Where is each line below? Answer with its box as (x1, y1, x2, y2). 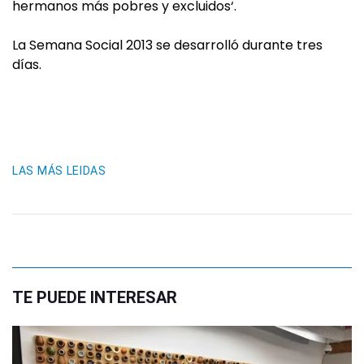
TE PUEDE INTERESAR (12, 287, 177, 307)
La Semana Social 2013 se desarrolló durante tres (12, 35, 323, 54)
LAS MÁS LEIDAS (12, 163, 106, 177)
